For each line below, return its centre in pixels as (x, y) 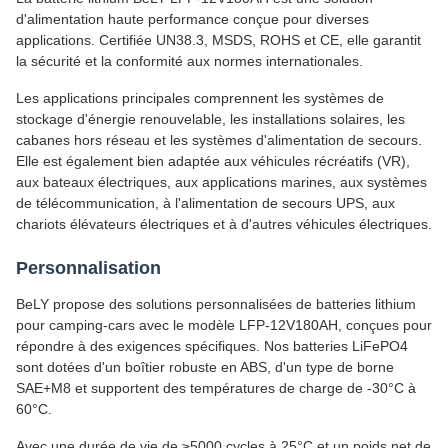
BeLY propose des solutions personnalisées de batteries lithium (216, 304)
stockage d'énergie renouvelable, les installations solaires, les (210, 119)
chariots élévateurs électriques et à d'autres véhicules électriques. (224, 224)
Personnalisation (88, 268)
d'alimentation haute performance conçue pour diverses (192, 19)
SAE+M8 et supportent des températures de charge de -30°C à (216, 388)
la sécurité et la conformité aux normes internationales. (189, 61)
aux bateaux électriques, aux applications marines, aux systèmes (221, 182)
